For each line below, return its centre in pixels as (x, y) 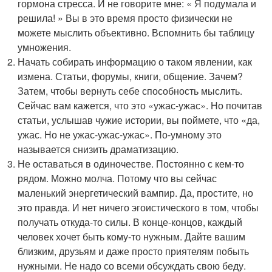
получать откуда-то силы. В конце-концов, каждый (130, 222)
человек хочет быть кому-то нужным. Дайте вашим (132, 236)
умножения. (45, 47)
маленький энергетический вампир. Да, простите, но (136, 192)
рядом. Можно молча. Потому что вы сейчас (117, 178)
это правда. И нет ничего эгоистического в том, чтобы (138, 207)
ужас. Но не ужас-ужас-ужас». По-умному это (120, 134)
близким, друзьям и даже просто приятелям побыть (134, 251)
